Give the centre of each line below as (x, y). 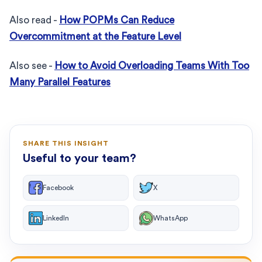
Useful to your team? (80, 158)
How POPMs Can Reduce (117, 20)
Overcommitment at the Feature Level (95, 36)
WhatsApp (170, 218)
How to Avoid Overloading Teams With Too (152, 65)
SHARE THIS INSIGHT (66, 143)
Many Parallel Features (60, 82)
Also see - (32, 65)
